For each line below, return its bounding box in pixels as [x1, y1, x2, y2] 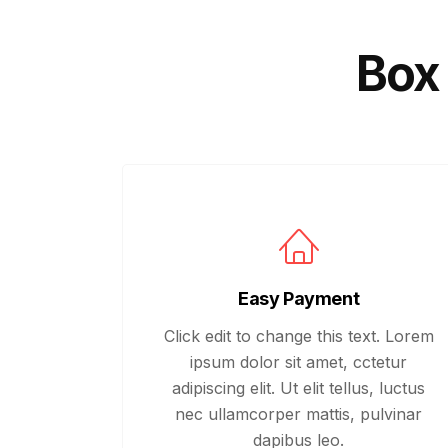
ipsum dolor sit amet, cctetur [190, 352, 408, 372]
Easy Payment [238, 288, 360, 309]
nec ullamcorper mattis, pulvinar [175, 404, 423, 424]
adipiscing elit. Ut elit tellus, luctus [172, 378, 426, 398]
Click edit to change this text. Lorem [163, 326, 434, 346]
